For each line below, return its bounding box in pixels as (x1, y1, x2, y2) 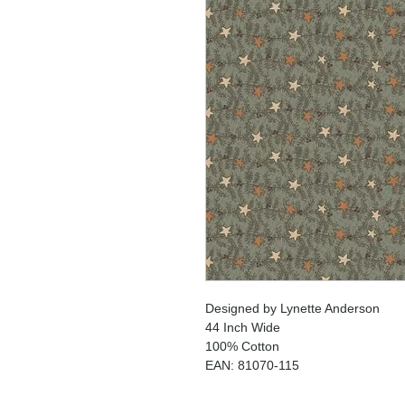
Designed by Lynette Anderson (205, 301, 380, 316)
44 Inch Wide (205, 320, 280, 334)
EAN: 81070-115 (205, 358, 299, 372)
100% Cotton (205, 339, 279, 353)
